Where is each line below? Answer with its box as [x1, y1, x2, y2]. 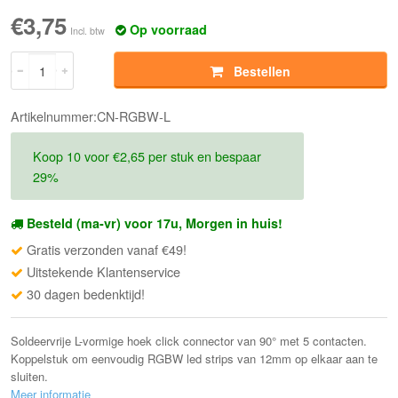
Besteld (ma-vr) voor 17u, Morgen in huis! [27, 214, 283, 233]
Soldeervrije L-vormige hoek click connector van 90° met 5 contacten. [11, 332, 368, 350]
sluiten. [11, 368, 49, 386]
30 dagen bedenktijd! [27, 284, 146, 304]
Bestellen [230, 62, 291, 81]
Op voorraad [130, 20, 208, 39]
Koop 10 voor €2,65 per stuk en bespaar [33, 147, 262, 166]
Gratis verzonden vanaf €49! [27, 240, 187, 259]
